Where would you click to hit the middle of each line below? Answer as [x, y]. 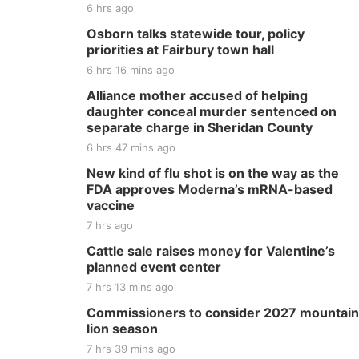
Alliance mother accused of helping [197, 95]
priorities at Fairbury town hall [180, 50]
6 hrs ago [110, 8]
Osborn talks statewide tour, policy [196, 34]
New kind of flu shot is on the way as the [213, 173]
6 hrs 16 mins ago [131, 70]
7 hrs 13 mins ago [130, 287]
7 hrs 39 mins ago [131, 349]
